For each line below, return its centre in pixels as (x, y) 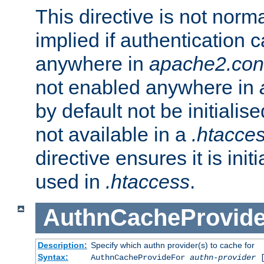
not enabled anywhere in (147, 88)
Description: (62, 245)
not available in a (113, 135)
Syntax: (53, 257)
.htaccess (148, 182)
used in (70, 182)
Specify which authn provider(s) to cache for (172, 245)
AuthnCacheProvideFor (140, 257)
